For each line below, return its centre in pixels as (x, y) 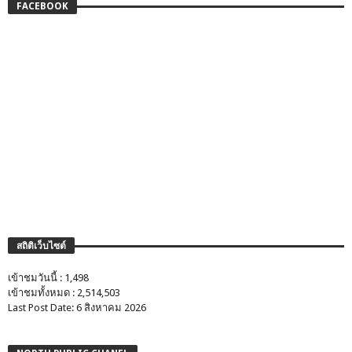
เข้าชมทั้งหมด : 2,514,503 (64, 293)
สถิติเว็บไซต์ (41, 246)
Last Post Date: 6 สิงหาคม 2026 (77, 308)
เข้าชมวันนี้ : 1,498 (48, 278)
